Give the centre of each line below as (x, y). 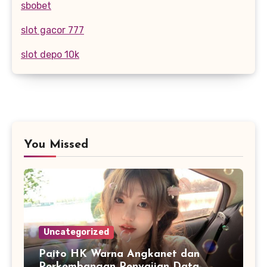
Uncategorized (76, 232)
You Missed (56, 145)
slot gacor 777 (52, 30)
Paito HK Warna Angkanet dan (119, 254)
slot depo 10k (50, 54)
